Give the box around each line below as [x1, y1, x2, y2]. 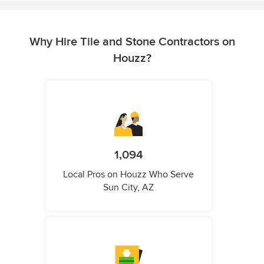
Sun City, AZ [103, 181, 154, 194]
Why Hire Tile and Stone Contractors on [29, 35, 235, 49]
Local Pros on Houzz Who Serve [63, 169, 194, 181]
